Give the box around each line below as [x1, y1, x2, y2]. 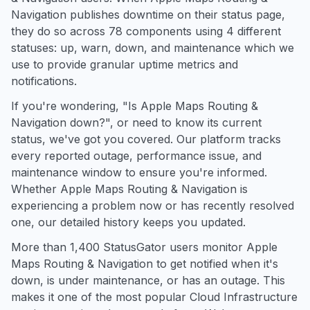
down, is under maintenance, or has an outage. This [11, 273, 285, 287]
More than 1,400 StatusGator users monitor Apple [11, 240, 277, 254]
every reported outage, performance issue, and [11, 149, 262, 163]
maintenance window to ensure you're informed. [11, 165, 267, 179]
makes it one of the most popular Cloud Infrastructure [11, 290, 298, 304]
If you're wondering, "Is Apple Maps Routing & [11, 99, 258, 113]
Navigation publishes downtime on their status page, [11, 8, 285, 21]
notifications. [11, 74, 77, 88]
